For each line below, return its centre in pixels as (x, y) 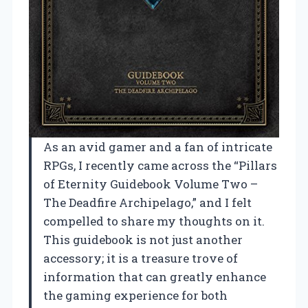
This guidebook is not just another (143, 239)
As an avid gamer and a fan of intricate (158, 146)
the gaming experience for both (135, 295)
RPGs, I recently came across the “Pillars (160, 165)
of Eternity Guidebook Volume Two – (151, 184)
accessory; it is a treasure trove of (141, 258)
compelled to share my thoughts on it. (154, 221)
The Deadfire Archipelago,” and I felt (147, 202)
